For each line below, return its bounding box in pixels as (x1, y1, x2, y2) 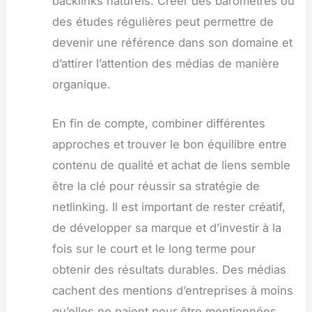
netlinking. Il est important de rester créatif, (52, 199, 286, 214)
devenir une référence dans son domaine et (52, 35, 292, 49)
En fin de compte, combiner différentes (52, 116, 265, 130)
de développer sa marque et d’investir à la (52, 220, 281, 235)
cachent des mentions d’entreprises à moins (52, 283, 293, 297)
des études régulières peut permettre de (52, 14, 274, 29)
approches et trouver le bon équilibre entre (52, 136, 287, 151)
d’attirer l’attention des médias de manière (52, 56, 279, 70)
